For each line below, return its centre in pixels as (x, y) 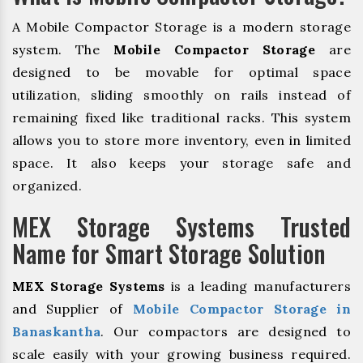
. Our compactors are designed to (226, 331)
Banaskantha (57, 331)
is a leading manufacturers (258, 286)
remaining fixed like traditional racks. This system (181, 117)
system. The (63, 49)
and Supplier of (73, 308)
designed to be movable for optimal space (181, 72)
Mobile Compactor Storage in (241, 308)
